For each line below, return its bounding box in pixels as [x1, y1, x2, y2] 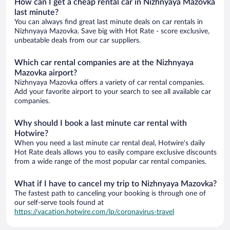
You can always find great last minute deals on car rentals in [14, 18, 203, 26]
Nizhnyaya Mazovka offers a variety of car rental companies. [14, 79, 204, 86]
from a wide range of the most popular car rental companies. [14, 158, 206, 165]
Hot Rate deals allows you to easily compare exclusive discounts [14, 148, 217, 156]
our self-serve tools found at [14, 199, 104, 206]
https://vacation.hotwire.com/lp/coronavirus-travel [14, 208, 174, 216]
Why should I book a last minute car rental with [14, 119, 187, 127]
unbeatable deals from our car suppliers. [14, 36, 141, 44]
